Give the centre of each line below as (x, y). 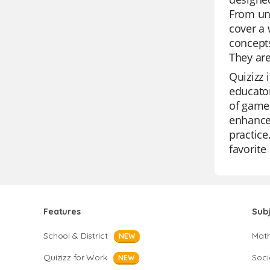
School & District (76, 236)
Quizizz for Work (75, 257)
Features (62, 212)
